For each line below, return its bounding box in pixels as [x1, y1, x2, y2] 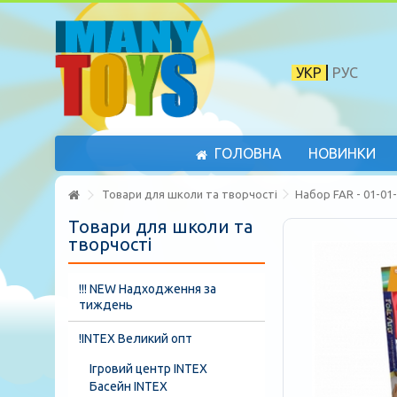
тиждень [79, 298, 133, 312]
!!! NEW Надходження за [79, 282, 216, 296]
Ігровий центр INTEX [90, 362, 207, 376]
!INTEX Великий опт [79, 331, 192, 346]
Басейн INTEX [90, 379, 167, 393]
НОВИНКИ [307, 145, 376, 162]
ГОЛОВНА [210, 145, 282, 162]
